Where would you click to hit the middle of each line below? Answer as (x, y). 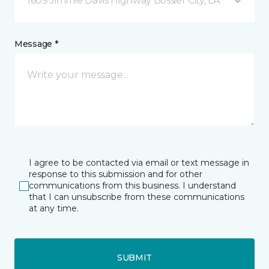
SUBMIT (134, 257)
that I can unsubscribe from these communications (137, 197)
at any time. (54, 208)
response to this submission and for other (116, 174)
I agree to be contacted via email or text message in (139, 163)
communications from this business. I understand (132, 186)
